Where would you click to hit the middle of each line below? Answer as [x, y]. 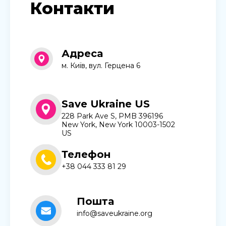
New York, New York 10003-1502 [118, 124]
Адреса [82, 54]
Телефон [86, 155]
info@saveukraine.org [115, 213]
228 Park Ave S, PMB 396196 [112, 116]
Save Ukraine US [106, 104]
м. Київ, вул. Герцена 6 [101, 65]
